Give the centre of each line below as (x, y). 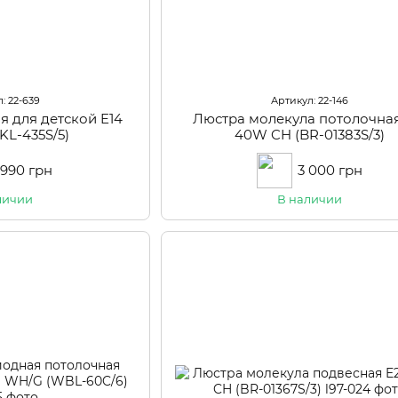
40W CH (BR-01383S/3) (310, 135)
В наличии (310, 199)
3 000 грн (330, 171)
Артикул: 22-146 (310, 101)
